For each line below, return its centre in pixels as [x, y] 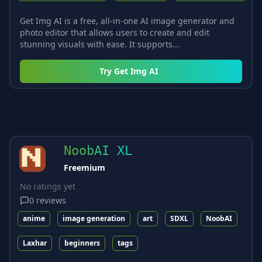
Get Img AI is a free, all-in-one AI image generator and [127, 20]
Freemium [85, 167]
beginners [82, 243]
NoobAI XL [98, 150]
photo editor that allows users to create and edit [115, 32]
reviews [51, 200]
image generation [94, 218]
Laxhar [35, 243]
